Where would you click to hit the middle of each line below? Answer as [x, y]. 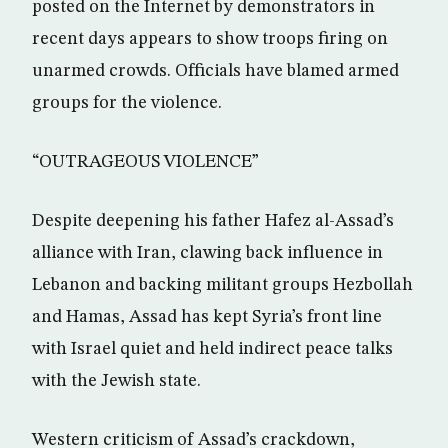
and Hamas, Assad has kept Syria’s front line [207, 317]
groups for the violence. [127, 103]
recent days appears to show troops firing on [210, 39]
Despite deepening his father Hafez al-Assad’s [213, 221]
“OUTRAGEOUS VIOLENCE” [145, 162]
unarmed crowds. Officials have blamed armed [215, 71]
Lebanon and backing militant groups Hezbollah [222, 285]
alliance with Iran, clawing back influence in [207, 253]
